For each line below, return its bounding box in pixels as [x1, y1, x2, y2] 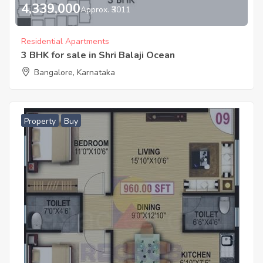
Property [24, 116, 56, 127]
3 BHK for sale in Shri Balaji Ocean [21, 49, 175, 62]
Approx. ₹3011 [80, 4, 130, 15]
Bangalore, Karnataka [34, 67, 115, 79]
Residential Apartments [21, 36, 109, 48]
